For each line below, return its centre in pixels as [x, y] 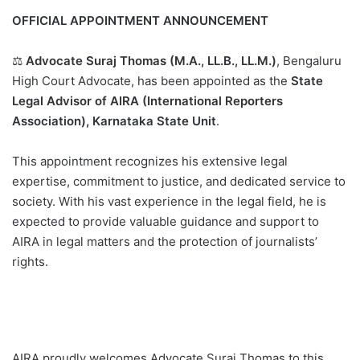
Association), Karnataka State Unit [114, 121]
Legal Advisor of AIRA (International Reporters [147, 101]
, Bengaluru [309, 61]
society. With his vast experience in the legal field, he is [169, 201]
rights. [30, 262]
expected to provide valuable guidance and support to [166, 221]
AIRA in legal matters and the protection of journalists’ [165, 241]
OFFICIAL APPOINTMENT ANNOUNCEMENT [140, 20]
